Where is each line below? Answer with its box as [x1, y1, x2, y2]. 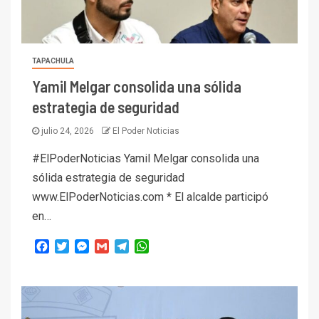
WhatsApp [149, 239, 200, 253]
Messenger [89, 239, 147, 253]
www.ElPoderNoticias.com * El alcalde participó [32, 190, 268, 204]
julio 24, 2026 [39, 126, 96, 137]
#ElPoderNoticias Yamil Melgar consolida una [32, 152, 259, 166]
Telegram [129, 239, 175, 253]
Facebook [49, 239, 98, 253]
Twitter [69, 239, 104, 253]
